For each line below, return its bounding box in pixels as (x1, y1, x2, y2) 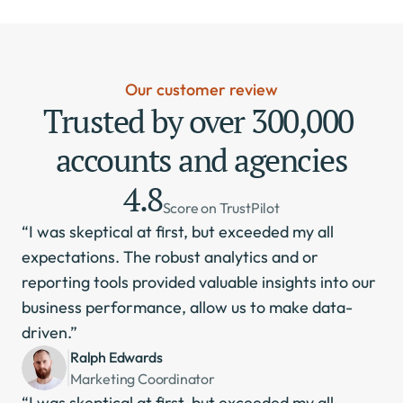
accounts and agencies (55, 139, 348, 181)
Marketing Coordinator (70, 369, 215, 388)
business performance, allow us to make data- (22, 297, 353, 318)
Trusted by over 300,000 (43, 100, 354, 142)
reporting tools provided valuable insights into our (22, 272, 376, 292)
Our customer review (125, 79, 278, 100)
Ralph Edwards (70, 347, 163, 366)
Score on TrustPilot (162, 199, 280, 217)
